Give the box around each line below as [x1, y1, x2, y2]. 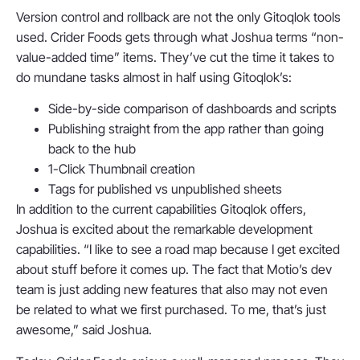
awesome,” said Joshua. [16, 321, 152, 338]
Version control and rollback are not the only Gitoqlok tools [16, 9, 341, 26]
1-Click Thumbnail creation [48, 161, 195, 178]
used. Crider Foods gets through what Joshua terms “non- [16, 29, 344, 46]
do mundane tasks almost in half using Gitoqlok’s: [16, 69, 292, 86]
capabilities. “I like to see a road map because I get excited [16, 241, 340, 258]
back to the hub [48, 141, 136, 157]
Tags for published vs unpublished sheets [48, 181, 282, 198]
